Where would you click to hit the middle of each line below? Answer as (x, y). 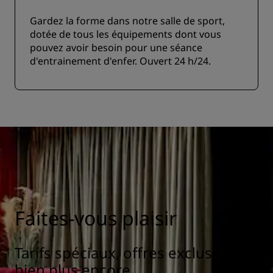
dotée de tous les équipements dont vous (126, 34)
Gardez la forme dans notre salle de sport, (127, 21)
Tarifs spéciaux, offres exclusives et (136, 253)
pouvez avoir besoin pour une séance (116, 48)
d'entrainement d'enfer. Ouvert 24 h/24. (120, 61)
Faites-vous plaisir (96, 218)
